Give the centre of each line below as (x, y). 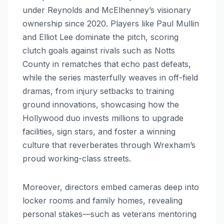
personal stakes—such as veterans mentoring (109, 214)
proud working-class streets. (78, 158)
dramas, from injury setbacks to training (98, 91)
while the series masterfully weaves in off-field (110, 77)
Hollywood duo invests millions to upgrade (103, 118)
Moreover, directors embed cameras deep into (111, 187)
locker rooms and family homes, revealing (102, 200)
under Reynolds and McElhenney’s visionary (107, 10)
